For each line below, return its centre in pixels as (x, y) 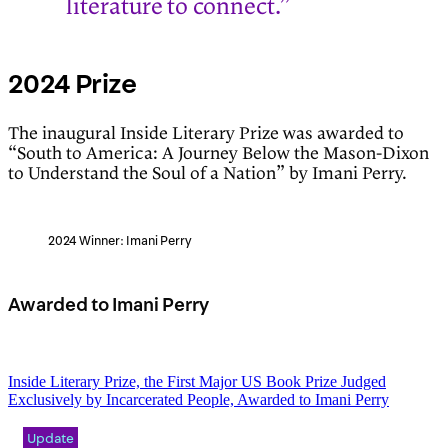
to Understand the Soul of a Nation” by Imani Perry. (207, 173)
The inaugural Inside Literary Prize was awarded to (206, 133)
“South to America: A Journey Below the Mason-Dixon (218, 153)
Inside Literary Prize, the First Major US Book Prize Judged (197, 382)
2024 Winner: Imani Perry (120, 241)
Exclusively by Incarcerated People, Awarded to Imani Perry (198, 400)
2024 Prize (72, 84)
